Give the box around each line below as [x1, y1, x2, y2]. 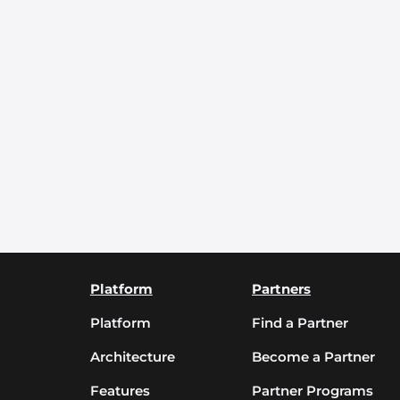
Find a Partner [252, 314, 349, 331]
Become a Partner [252, 348, 376, 365]
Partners [252, 280, 312, 297]
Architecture [89, 348, 175, 365]
